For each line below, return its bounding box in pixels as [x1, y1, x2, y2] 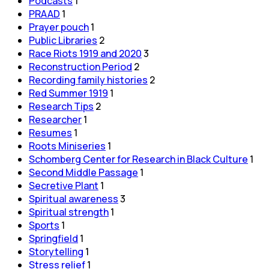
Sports [29, 218, 59, 232]
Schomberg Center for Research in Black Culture [29, 152, 248, 166]
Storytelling [29, 244, 83, 258]
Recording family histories [29, 73, 148, 86]
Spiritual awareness [29, 192, 118, 205]
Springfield [29, 231, 78, 245]
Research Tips [29, 99, 94, 113]
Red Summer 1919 [29, 86, 108, 100]
